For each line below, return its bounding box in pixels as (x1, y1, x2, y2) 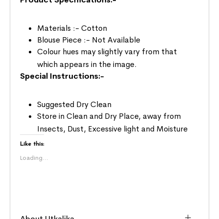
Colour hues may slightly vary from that (37, 46, 177, 57)
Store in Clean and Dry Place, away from (37, 110, 181, 121)
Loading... (20, 153, 49, 162)
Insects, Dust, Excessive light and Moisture (37, 123, 188, 134)
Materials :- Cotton (37, 22, 108, 33)
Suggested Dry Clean (37, 99, 112, 109)
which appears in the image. (37, 59, 137, 69)
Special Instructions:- (20, 70, 105, 81)
